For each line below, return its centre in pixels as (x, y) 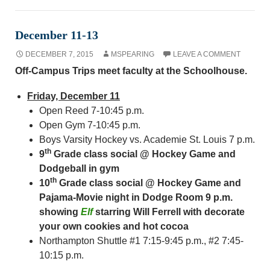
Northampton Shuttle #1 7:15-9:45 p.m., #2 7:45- (141, 241)
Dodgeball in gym (79, 168)
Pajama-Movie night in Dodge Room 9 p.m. (136, 197)
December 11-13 (57, 35)
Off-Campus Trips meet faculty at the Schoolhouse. (131, 71)
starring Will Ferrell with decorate (170, 212)
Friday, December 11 (74, 96)
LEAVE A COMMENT (207, 54)
